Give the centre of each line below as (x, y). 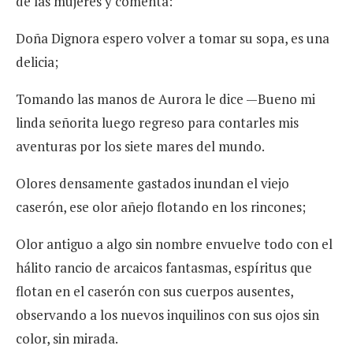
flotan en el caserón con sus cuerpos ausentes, (154, 292)
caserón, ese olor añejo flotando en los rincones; (161, 207)
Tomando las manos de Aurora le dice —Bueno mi (165, 99)
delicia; (37, 62)
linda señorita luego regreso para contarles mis (157, 123)
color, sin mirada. (67, 339)
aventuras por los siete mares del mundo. (140, 147)
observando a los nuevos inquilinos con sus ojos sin (167, 315)
